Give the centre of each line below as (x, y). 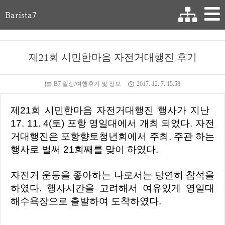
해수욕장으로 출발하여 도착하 (75, 201)
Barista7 (21, 15)
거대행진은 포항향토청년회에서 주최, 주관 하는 (113, 136)
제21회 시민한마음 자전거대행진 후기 (113, 57)
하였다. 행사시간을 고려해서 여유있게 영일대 (113, 188)
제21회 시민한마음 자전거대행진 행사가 (105, 110)
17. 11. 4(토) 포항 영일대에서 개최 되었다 (100, 123)
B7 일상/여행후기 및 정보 (87, 84)
